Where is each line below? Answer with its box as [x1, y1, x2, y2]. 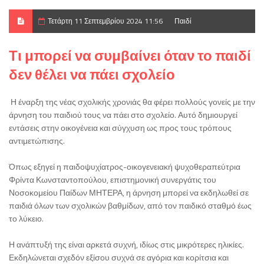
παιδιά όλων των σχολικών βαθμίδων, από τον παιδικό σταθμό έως [9, 199, 252, 212]
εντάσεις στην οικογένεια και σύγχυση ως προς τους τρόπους [9, 121, 232, 134]
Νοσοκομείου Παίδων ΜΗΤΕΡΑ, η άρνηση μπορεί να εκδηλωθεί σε [9, 186, 249, 199]
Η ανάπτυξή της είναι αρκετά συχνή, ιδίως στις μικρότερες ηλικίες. [9, 238, 244, 251]
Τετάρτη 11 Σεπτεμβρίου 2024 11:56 [48, 15, 163, 27]
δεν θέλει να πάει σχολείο [9, 64, 175, 85]
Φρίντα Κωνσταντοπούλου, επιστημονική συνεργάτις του [9, 173, 216, 186]
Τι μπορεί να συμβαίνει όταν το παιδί [9, 45, 251, 67]
